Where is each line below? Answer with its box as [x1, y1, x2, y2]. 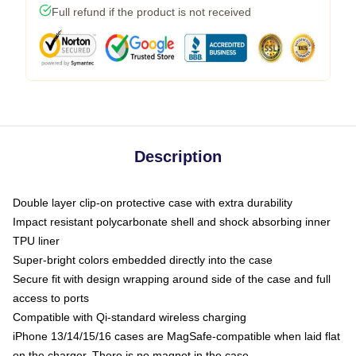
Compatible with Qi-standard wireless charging [13, 311, 246, 323]
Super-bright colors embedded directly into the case [13, 253, 273, 266]
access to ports [13, 292, 89, 304]
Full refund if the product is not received [52, 6, 251, 18]
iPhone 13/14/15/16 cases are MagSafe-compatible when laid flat [13, 330, 340, 342]
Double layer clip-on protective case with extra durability [13, 196, 292, 209]
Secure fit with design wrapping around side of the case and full [13, 273, 331, 285]
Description [134, 148, 222, 165]
